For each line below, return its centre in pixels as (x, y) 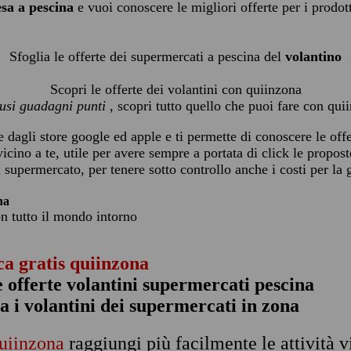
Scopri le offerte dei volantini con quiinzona (175, 89)
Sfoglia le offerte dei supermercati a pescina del (147, 56)
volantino (313, 56)
